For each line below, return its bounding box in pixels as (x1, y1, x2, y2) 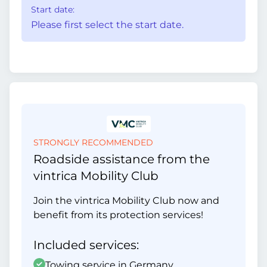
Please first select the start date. (31, 19, 184, 30)
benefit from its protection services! (33, 209, 203, 221)
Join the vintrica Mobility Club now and (33, 195, 219, 206)
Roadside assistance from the (33, 152, 210, 166)
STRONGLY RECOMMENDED (33, 137, 153, 148)
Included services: (33, 238, 139, 252)
